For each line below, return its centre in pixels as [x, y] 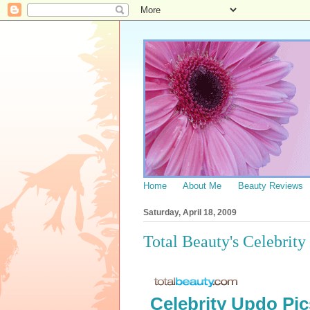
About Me [202, 186]
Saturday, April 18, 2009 [190, 213]
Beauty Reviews [271, 186]
